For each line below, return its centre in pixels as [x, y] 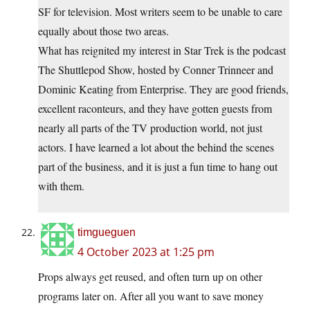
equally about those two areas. [103, 30]
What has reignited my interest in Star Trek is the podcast [162, 50]
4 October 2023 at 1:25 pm [146, 252]
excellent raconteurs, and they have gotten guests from [155, 108]
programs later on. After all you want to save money [151, 295]
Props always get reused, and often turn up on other [150, 276]
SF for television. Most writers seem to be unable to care [160, 11]
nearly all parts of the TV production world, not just [150, 127]
